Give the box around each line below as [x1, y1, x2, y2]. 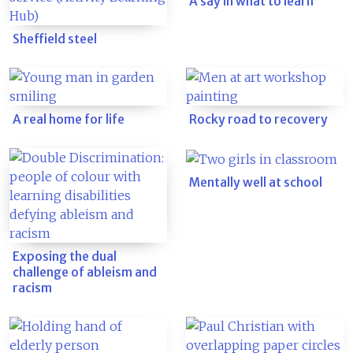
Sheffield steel [13, 32, 97, 46]
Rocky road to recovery [189, 112, 328, 127]
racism [13, 281, 52, 295]
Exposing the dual [13, 249, 117, 264]
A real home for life [13, 112, 124, 127]
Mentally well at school [189, 174, 322, 190]
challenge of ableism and [13, 265, 157, 280]
